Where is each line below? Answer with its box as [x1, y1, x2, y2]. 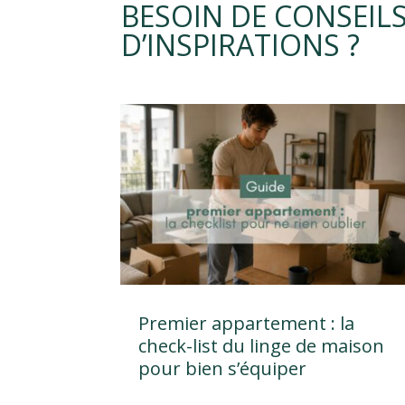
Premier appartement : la [138, 311, 355, 336]
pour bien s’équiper [138, 356, 307, 381]
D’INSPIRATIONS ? [121, 24, 361, 64]
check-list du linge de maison [138, 334, 385, 359]
